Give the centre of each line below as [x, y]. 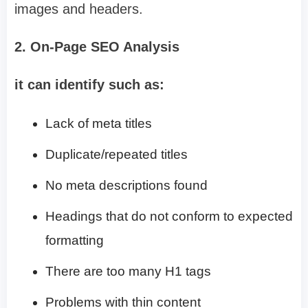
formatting [75, 240]
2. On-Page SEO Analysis [97, 46]
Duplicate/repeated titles [117, 154]
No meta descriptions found [126, 185]
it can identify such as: [89, 84]
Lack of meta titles [99, 123]
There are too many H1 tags [128, 271]
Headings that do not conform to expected [169, 216]
